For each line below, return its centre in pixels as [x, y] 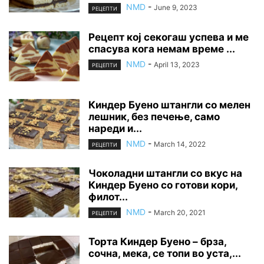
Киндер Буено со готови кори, [163, 185]
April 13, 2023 [177, 64]
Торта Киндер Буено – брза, [157, 241]
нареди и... [115, 128]
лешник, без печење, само [154, 116]
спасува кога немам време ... [162, 49]
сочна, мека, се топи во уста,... [165, 253]
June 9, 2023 [176, 8]
